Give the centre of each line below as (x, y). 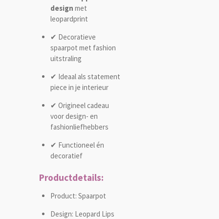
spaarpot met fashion (83, 47)
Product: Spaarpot (78, 196)
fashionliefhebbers (79, 127)
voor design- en (74, 116)
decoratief (66, 155)
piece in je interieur (79, 87)
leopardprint (69, 19)
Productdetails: (71, 178)
